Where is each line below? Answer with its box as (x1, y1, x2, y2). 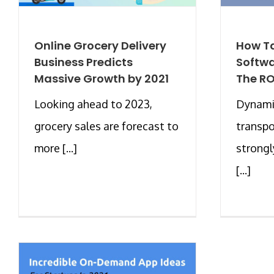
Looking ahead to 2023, (34, 97, 152, 111)
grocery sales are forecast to (34, 119, 179, 133)
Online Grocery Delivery (34, 37, 166, 53)
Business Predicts (34, 54, 133, 70)
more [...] (34, 141, 77, 155)
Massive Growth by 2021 (34, 70, 169, 86)
